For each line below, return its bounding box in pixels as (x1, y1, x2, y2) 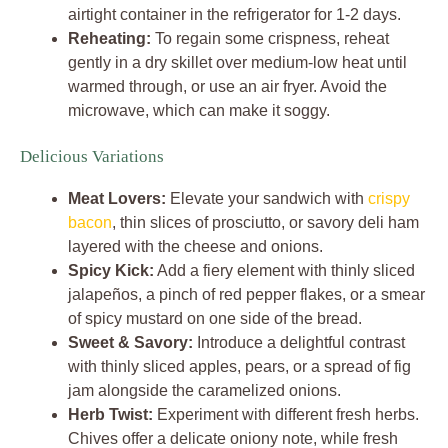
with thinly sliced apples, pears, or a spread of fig (68, 357, 411, 375)
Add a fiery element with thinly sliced (154, 261, 415, 279)
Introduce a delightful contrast (193, 333, 405, 351)
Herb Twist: (68, 405, 153, 423)
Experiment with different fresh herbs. (153, 405, 419, 423)
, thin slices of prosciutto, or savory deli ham (112, 213, 419, 231)
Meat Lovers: (68, 189, 166, 207)
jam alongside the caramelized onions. (68, 381, 341, 399)
